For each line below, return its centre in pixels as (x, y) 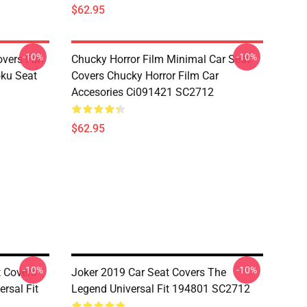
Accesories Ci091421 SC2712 (143, 92)
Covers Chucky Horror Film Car (145, 76)
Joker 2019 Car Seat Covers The (149, 272)
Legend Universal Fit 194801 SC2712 (161, 289)
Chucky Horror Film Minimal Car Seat (161, 59)
